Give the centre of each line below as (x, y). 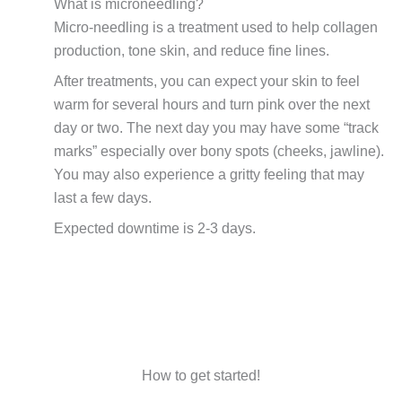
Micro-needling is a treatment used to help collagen (216, 28)
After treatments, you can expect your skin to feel (207, 82)
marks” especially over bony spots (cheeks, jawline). (219, 152)
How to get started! (201, 376)
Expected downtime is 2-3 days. (155, 229)
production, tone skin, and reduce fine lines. (192, 51)
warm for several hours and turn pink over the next (212, 105)
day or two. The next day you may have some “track (216, 128)
